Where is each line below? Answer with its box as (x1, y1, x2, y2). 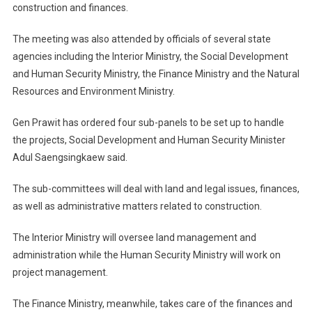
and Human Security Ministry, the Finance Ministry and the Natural (12, 68, 299, 80)
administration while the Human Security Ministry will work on (12, 249, 281, 261)
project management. (12, 267, 108, 279)
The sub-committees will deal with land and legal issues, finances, (12, 183, 299, 195)
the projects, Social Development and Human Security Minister (12, 134, 286, 146)
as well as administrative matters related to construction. (12, 201, 262, 212)
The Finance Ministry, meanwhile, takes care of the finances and (12, 298, 292, 310)
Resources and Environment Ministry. (12, 86, 175, 97)
